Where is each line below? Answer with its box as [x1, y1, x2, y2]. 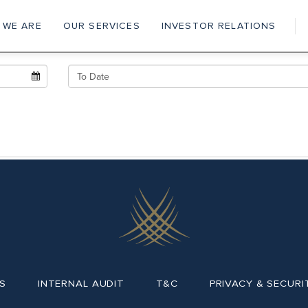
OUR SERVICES [63, 19, 140, 32]
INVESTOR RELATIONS [161, 19, 276, 32]
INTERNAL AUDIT [37, 277, 125, 290]
